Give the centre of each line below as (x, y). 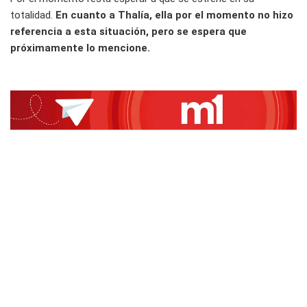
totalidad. (33, 15)
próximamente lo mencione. (80, 48)
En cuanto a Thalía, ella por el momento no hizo (174, 15)
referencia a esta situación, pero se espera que (128, 31)
